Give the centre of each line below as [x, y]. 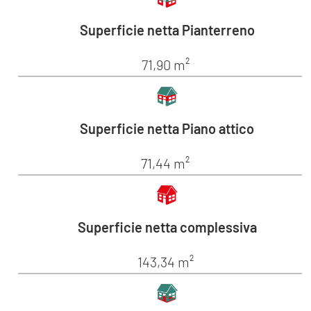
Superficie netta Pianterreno [167, 30]
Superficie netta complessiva [167, 227]
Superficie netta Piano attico [167, 128]
